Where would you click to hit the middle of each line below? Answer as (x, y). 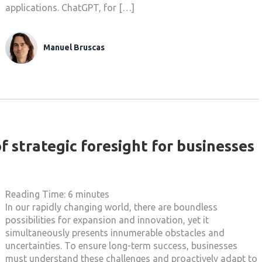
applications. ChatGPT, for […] (70, 8)
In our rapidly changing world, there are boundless (111, 207)
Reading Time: (37, 194)
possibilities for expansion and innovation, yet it (107, 220)
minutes (92, 194)
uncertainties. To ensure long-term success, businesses (121, 246)
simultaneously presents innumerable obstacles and (115, 233)
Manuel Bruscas (74, 47)
